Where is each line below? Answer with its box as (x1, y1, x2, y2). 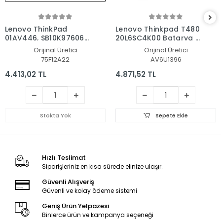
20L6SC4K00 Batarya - (115, 33, 199, 43)
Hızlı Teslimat (41, 153, 86, 163)
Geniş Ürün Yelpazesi (41, 201, 109, 211)
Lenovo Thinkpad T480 (115, 24, 200, 35)
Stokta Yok (39, 111, 71, 120)
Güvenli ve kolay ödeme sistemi (41, 186, 137, 195)
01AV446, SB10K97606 (5, 33, 84, 43)
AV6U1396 (150, 55, 182, 65)
